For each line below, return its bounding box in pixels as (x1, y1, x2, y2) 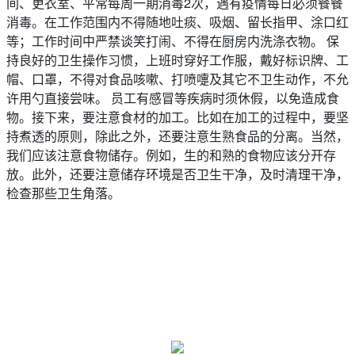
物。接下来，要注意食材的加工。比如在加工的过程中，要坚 (6, 108, 349, 126)
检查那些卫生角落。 (6, 184, 120, 202)
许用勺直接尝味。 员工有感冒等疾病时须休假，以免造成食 (6, 89, 339, 107)
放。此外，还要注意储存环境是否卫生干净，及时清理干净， (6, 165, 349, 183)
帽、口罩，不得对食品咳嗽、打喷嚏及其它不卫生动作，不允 (6, 70, 349, 88)
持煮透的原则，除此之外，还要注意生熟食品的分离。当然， (6, 127, 349, 145)
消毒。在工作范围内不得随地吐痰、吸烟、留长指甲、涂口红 (6, 13, 349, 31)
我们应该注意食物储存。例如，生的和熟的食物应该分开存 (6, 146, 336, 164)
